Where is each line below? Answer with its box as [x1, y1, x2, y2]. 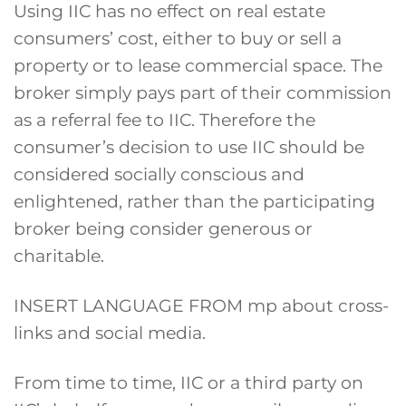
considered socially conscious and [14, 163, 304, 186]
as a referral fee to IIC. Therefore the [14, 109, 315, 131]
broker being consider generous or [14, 217, 313, 240]
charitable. [14, 245, 104, 267]
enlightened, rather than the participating [14, 190, 375, 213]
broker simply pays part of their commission [14, 82, 391, 104]
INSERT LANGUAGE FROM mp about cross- [14, 295, 389, 317]
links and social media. [14, 322, 206, 344]
